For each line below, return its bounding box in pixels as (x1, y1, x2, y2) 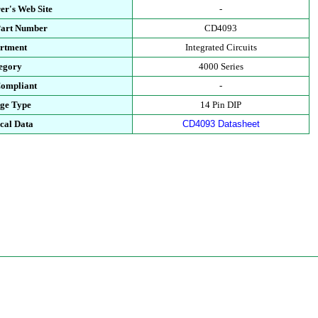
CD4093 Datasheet (182, 119, 260, 129)
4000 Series (198, 61, 243, 72)
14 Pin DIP (200, 99, 242, 110)
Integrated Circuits (185, 42, 257, 53)
